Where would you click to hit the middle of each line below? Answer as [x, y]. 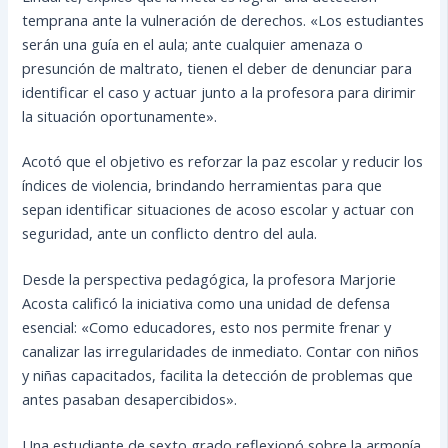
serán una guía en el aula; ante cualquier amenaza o [193, 43]
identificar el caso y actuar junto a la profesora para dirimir [219, 91]
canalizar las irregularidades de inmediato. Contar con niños [221, 351]
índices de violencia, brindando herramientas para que [202, 185]
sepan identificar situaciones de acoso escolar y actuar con [218, 209]
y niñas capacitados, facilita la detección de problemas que [218, 375]
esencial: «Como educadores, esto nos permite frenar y [207, 327]
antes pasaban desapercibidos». [130, 399]
